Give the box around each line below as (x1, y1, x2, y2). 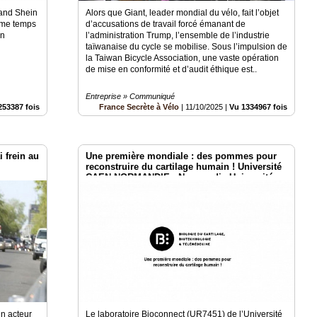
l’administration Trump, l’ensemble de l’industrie (86, 30, 270, 41)
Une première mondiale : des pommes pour (86, 151, 277, 162)
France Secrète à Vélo (99, 103, 180, 112)
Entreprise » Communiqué (86, 92, 175, 101)
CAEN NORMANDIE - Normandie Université (86, 172, 274, 183)
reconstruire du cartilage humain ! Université (86, 161, 282, 173)
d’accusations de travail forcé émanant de (86, 19, 246, 30)
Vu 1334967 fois (229, 103, 288, 112)
